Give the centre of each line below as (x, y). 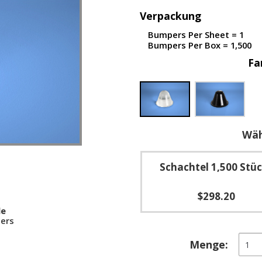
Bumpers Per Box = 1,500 (200, 45)
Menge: (209, 244)
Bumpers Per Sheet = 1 (196, 35)
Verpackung (170, 16)
